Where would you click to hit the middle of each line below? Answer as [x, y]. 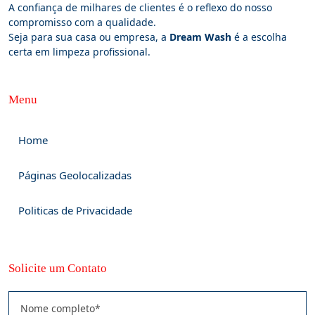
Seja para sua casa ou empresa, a [89, 37]
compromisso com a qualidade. [82, 22]
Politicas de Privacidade [75, 210]
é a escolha [259, 37]
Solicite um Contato [58, 268]
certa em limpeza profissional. [79, 51]
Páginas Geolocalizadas [75, 175]
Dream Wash [200, 37]
